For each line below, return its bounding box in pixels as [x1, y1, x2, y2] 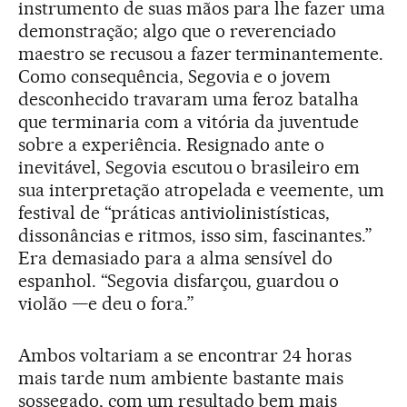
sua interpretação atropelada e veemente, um [18, 178, 385, 201]
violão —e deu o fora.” [18, 292, 194, 314]
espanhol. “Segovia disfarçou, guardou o [18, 269, 340, 292]
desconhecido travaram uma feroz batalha [18, 87, 360, 110]
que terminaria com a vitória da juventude [18, 110, 360, 133]
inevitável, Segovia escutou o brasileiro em [18, 155, 361, 178]
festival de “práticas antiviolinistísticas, [18, 201, 331, 223]
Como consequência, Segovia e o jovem [18, 65, 332, 87]
